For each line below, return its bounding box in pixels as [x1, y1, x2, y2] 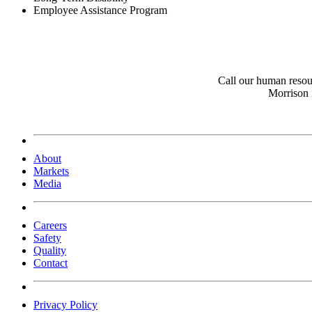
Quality [33, 244, 66, 256]
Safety [33, 231, 61, 244]
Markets [33, 164, 69, 177]
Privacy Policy [33, 298, 97, 311]
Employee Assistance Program [33, 4, 167, 17]
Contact [33, 256, 68, 269]
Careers [33, 219, 67, 231]
